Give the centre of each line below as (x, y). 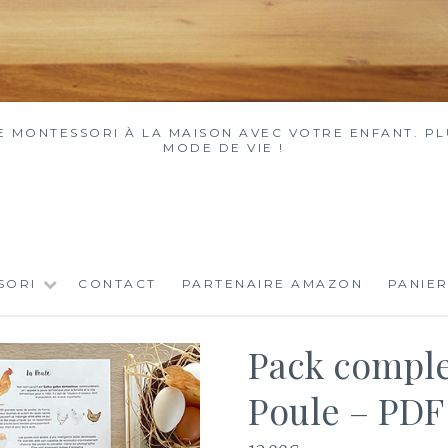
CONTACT (117, 284)
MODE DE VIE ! (224, 147)
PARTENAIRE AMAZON (272, 284)
